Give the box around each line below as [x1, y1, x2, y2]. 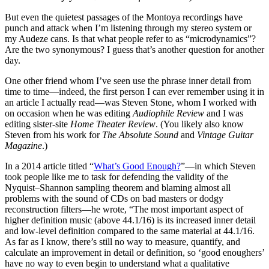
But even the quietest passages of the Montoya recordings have [5, 11, 243, 22]
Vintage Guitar [197, 129, 253, 140]
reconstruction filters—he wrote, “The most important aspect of [5, 204, 243, 214]
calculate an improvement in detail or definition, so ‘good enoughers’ [5, 247, 264, 258]
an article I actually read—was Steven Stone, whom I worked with [5, 97, 256, 107]
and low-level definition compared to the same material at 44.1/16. [5, 225, 255, 236]
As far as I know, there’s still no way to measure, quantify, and [5, 236, 240, 247]
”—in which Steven [181, 160, 256, 171]
